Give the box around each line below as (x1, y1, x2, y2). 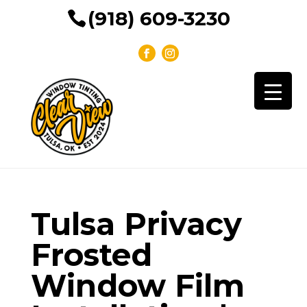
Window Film (30, 266, 245, 304)
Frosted (30, 235, 152, 273)
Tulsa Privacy (30, 204, 242, 243)
